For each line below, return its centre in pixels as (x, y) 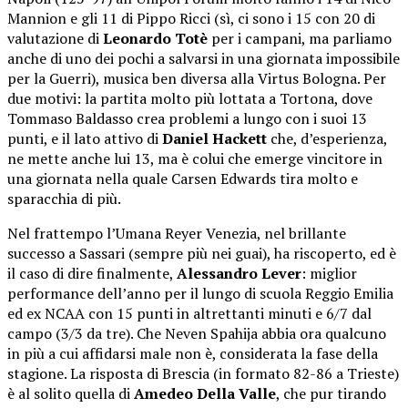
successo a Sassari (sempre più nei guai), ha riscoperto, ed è (202, 253)
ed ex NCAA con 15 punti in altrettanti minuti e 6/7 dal (189, 313)
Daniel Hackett (214, 138)
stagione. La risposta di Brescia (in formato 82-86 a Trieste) (203, 373)
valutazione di (55, 38)
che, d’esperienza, (327, 138)
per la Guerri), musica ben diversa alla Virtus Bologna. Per (197, 78)
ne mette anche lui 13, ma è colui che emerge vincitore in (195, 158)
